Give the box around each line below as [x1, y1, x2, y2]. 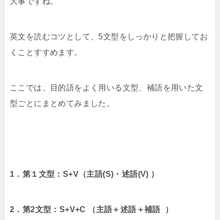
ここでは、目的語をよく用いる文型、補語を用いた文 [10, 83, 203, 92]
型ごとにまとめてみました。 [10, 99, 115, 108]
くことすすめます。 [10, 48, 82, 57]
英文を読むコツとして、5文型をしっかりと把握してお [10, 32, 208, 41]
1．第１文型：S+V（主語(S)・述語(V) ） [10, 170, 159, 179]
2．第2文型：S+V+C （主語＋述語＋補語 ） [10, 205, 173, 214]
